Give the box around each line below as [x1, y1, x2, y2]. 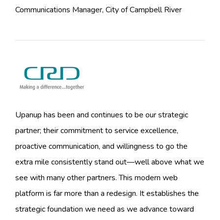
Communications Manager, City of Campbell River [15, 4, 182, 16]
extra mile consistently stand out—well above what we [15, 157, 205, 168]
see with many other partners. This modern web [15, 172, 178, 184]
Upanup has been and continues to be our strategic [15, 110, 189, 121]
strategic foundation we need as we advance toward [15, 204, 194, 215]
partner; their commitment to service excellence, [15, 125, 179, 137]
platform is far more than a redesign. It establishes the [15, 188, 199, 199]
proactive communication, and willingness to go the [15, 141, 188, 152]
